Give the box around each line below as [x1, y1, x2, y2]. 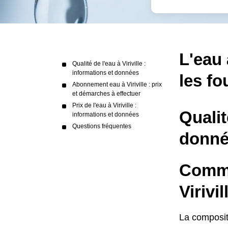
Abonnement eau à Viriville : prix [72, 81, 162, 88]
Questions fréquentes [72, 123, 131, 130]
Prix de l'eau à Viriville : [72, 102, 136, 109]
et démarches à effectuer [72, 90, 140, 97]
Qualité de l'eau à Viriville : [72, 60, 146, 67]
